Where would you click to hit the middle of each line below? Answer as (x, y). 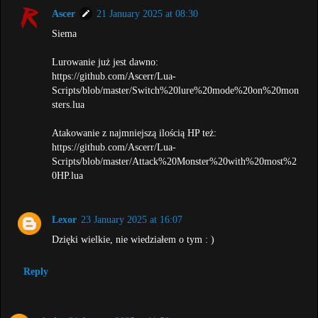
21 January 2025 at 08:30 (148, 14)
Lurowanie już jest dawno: (105, 62)
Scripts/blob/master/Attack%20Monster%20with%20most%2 (175, 161)
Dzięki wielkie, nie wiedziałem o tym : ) (133, 240)
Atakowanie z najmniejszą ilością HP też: (135, 133)
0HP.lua (68, 176)
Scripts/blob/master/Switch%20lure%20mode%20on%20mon (176, 91)
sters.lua (68, 105)
